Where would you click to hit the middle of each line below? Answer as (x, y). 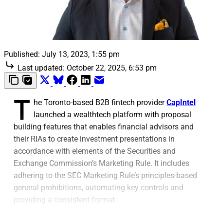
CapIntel (181, 102)
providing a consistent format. (65, 200)
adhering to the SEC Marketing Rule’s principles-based (105, 175)
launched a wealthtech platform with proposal (112, 114)
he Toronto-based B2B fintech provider (100, 102)
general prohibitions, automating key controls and (99, 187)
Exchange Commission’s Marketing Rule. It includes (101, 163)
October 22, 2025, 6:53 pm (112, 68)
